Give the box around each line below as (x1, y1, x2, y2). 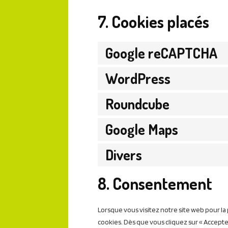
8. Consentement (98, 173, 212, 194)
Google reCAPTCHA (105, 43, 217, 62)
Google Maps (105, 120, 178, 138)
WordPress (105, 69, 170, 88)
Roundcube (105, 94, 169, 113)
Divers (105, 145, 142, 164)
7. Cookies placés (98, 11, 209, 32)
